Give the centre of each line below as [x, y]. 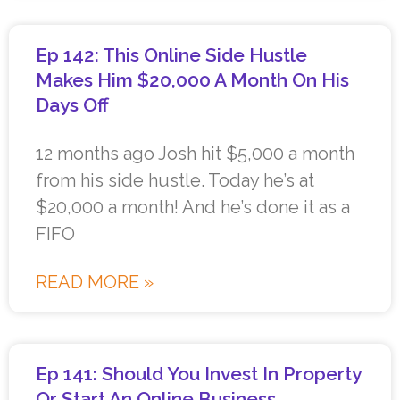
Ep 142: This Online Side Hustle [171, 55]
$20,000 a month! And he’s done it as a [193, 208]
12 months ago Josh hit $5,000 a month [195, 154]
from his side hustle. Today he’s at [175, 181]
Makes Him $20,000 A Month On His [192, 80]
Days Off [72, 105]
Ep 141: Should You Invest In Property [198, 374]
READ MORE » [95, 283]
